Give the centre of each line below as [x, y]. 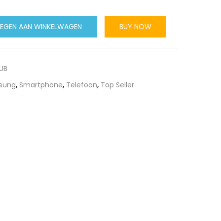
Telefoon [82, 85]
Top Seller [117, 85]
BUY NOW [135, 27]
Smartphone [41, 85]
